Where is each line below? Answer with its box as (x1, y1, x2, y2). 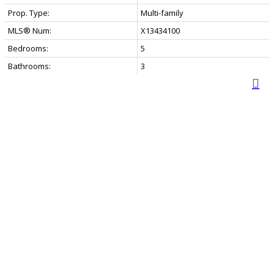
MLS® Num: (8, 25, 51, 37)
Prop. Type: (8, 7, 50, 19)
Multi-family (141, 7, 183, 19)
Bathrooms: (8, 61, 51, 72)
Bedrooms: (8, 43, 48, 54)
